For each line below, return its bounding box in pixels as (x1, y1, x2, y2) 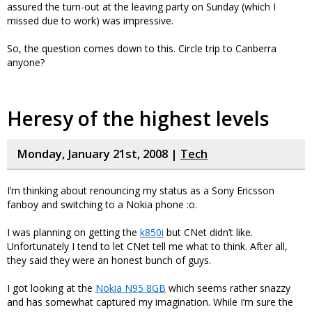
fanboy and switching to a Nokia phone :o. (7, 198, 197, 211)
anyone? (7, 56, 45, 69)
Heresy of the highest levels (7, 105, 270, 132)
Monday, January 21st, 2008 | (17, 146, 180, 162)
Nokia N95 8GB (95, 281, 166, 295)
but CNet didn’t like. (164, 226, 253, 239)
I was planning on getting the (7, 226, 140, 239)
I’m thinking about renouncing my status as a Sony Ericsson (7, 184, 274, 197)
